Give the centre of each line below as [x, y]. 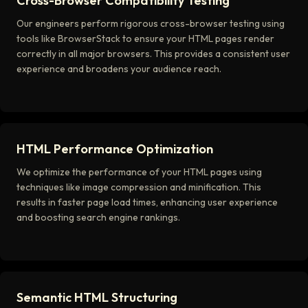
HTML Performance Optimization [115, 149]
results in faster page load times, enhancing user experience [147, 202]
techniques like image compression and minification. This [139, 187]
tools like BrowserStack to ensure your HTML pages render [145, 38]
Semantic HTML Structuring [97, 297]
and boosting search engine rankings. [98, 217]
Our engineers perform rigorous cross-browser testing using [151, 23]
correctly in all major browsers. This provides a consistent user [153, 54]
